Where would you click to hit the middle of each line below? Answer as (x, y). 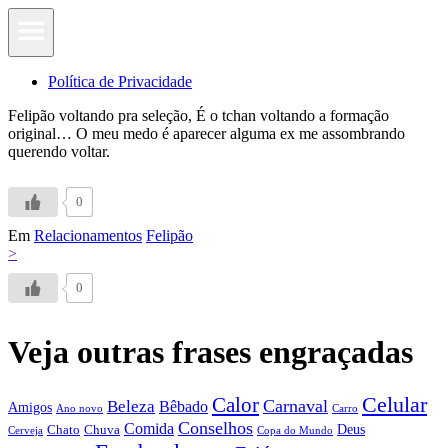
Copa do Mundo (295, 429)
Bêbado (183, 406)
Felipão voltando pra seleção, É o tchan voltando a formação (198, 115)
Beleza (131, 406)
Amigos (30, 406)
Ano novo (79, 407)
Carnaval (295, 405)
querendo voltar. (59, 151)
